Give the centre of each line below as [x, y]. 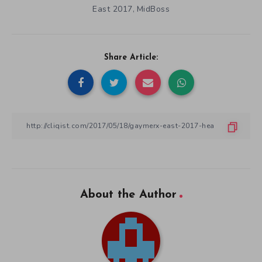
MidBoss [153, 9]
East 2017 [113, 9]
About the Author [128, 194]
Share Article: [131, 57]
